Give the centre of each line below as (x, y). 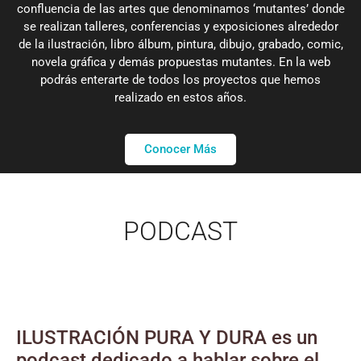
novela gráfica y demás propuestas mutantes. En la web (180, 62)
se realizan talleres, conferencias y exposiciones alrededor (180, 26)
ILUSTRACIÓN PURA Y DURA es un (167, 338)
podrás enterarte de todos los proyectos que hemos (180, 79)
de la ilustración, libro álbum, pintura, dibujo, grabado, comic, (180, 44)
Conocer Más (180, 149)
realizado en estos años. (180, 97)
